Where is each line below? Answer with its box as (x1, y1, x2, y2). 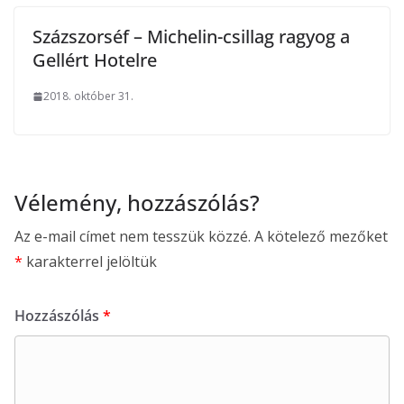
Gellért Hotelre (32, 48, 157, 72)
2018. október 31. (43, 88, 133, 104)
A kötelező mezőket (254, 226, 388, 246)
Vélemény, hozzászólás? (14, 188, 260, 217)
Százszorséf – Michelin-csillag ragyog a (32, 24, 350, 49)
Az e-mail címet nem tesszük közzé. (14, 226, 251, 246)
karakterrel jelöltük (23, 252, 157, 271)
